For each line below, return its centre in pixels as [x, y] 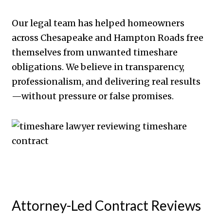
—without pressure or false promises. [93, 96]
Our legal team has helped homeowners [98, 23]
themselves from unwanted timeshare [95, 52]
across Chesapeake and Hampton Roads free [108, 37]
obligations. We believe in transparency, [98, 67]
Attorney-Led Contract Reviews [106, 205]
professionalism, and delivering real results [106, 81]
